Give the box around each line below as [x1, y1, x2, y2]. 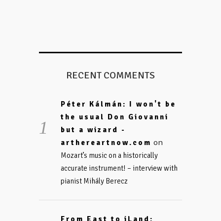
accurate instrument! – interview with [60, 164, 178, 173]
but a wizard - [60, 125, 126, 134]
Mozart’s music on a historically [60, 151, 158, 160]
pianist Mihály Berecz [60, 177, 128, 185]
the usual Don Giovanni [60, 112, 169, 121]
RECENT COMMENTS [66, 69, 155, 81]
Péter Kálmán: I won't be [60, 100, 176, 109]
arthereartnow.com [60, 138, 151, 147]
